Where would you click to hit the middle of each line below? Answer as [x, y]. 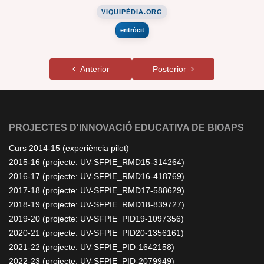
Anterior [92, 69]
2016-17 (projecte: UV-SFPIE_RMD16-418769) [97, 176]
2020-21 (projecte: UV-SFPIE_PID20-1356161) [96, 233]
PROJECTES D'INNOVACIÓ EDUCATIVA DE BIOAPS [126, 128]
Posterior [172, 69]
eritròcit [132, 30]
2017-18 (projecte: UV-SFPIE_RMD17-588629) [97, 190]
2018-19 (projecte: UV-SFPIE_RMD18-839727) [97, 204]
